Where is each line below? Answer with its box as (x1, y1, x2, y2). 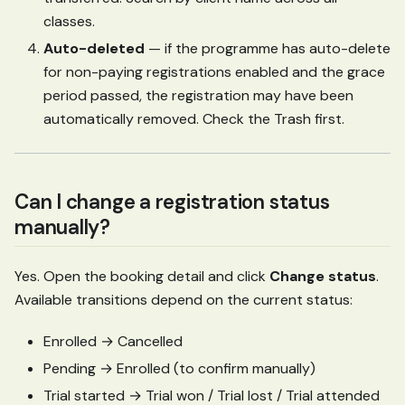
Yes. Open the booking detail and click (14, 266, 269, 286)
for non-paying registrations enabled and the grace (43, 61, 385, 81)
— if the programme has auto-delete (145, 38, 391, 58)
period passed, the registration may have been (43, 85, 353, 105)
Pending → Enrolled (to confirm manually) (43, 358, 316, 378)
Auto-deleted (43, 38, 145, 58)
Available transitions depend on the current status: (14, 289, 353, 309)
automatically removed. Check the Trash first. (43, 108, 344, 128)
